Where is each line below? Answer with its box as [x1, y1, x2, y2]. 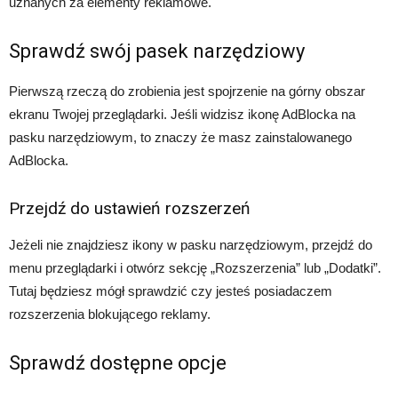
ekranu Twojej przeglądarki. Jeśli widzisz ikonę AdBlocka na [9, 107, 355, 122]
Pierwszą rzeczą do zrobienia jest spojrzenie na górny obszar [9, 84, 365, 99]
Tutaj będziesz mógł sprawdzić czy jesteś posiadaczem [9, 283, 332, 298]
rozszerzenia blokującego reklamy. [9, 306, 211, 322]
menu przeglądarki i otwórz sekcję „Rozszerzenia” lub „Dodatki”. [9, 260, 381, 275]
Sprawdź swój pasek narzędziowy [9, 40, 305, 62]
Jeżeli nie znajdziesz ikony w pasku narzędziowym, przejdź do [9, 237, 372, 252]
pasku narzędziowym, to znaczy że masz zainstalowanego [9, 130, 352, 145]
